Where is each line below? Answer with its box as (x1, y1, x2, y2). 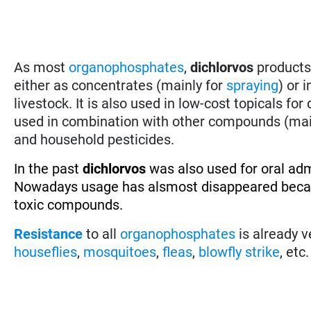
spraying (226, 76, 279, 94)
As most (14, 58, 69, 76)
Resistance (14, 225, 83, 242)
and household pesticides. (14, 131, 175, 148)
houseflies (14, 243, 78, 260)
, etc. (280, 243, 310, 260)
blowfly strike (199, 243, 280, 260)
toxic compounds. (14, 196, 124, 213)
